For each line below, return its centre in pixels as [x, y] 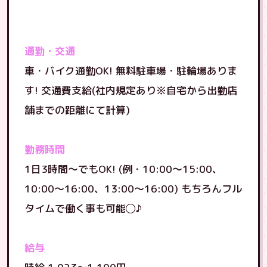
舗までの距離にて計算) [77, 110]
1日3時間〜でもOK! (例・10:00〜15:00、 [123, 169]
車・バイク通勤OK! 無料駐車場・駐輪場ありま [131, 71]
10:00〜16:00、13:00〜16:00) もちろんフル [133, 189]
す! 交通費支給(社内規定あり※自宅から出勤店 [131, 90]
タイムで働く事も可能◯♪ [83, 208]
